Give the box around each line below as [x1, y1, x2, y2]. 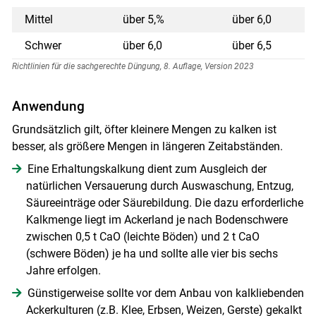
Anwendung [11, 97, 85, 114]
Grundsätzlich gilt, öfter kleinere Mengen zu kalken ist [11, 122, 276, 136]
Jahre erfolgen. [25, 263, 101, 277]
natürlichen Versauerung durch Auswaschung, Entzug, [25, 178, 293, 193]
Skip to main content [96, 154, 219, 171]
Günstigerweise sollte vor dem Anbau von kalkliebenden [27, 286, 304, 300]
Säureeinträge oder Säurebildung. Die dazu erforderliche [25, 195, 303, 209]
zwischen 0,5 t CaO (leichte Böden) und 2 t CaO [25, 229, 260, 243]
